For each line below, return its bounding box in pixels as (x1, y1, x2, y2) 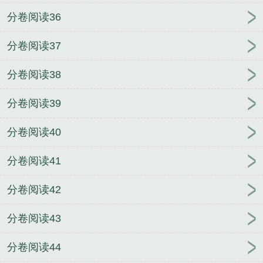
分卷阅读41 (7, 155, 61, 167)
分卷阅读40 (7, 126, 61, 139)
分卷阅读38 (7, 69, 61, 81)
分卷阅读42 (7, 184, 61, 196)
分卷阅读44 (7, 241, 61, 254)
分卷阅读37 (7, 40, 61, 52)
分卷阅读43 (7, 213, 61, 225)
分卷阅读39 (7, 97, 61, 110)
